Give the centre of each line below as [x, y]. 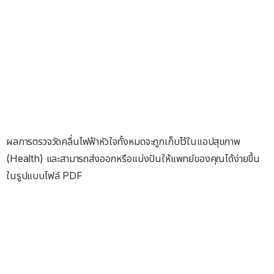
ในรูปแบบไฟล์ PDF [44, 175]
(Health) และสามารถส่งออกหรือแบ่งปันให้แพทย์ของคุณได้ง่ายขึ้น [133, 158]
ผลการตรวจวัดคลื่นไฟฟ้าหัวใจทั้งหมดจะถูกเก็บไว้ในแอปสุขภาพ [123, 141]
